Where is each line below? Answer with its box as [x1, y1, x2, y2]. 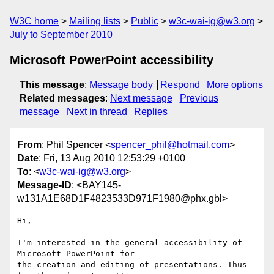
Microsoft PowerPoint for [17, 249, 139, 259]
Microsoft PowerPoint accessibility [10, 53, 213, 67]
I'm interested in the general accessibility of [17, 238, 242, 248]
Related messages [20, 93, 105, 103]
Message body [89, 80, 153, 90]
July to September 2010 [10, 29, 113, 40]
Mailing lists [69, 16, 120, 26]
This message [20, 80, 84, 90]
